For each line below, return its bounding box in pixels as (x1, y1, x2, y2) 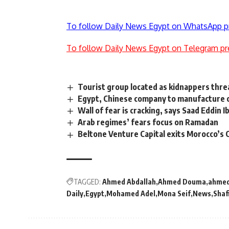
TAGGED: (74, 177, 101, 186)
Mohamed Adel (106, 189, 155, 198)
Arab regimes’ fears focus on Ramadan (78, 117, 219, 128)
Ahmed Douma (158, 177, 206, 186)
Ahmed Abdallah (102, 177, 156, 186)
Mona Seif (157, 189, 191, 198)
